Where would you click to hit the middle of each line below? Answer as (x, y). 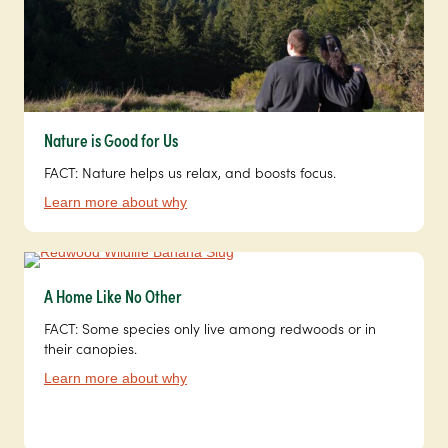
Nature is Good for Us (111, 139)
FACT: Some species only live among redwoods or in (210, 327)
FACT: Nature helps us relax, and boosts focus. (190, 171)
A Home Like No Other (113, 295)
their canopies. (90, 347)
